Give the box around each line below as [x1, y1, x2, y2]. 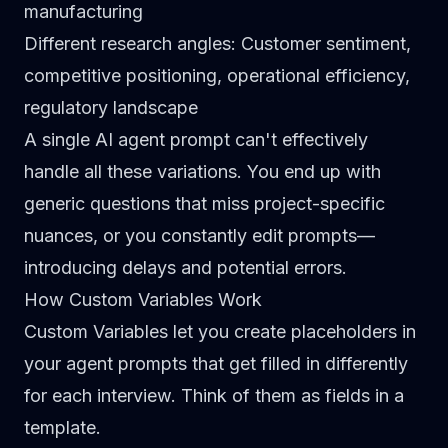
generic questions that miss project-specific [24, 193, 385, 214]
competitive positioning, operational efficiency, [24, 65, 410, 86]
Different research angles [24, 33, 231, 54]
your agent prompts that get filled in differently [24, 353, 408, 374]
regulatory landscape [24, 97, 198, 118]
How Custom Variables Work [24, 289, 262, 310]
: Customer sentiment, [231, 33, 411, 54]
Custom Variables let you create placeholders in [24, 321, 416, 342]
